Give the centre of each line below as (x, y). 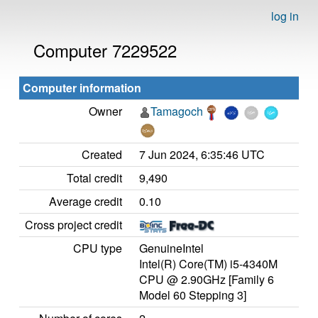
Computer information (82, 88)
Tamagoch (177, 111)
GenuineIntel (171, 248)
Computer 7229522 (105, 50)
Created (102, 154)
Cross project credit (73, 225)
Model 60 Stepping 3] (193, 295)
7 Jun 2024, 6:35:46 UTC (202, 154)
